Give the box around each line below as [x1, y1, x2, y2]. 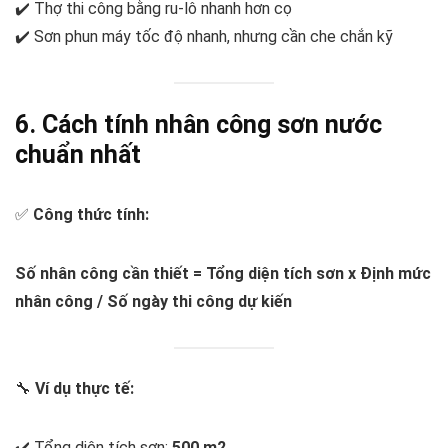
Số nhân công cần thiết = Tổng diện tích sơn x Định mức [15, 264, 431, 284]
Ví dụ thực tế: [35, 379, 134, 399]
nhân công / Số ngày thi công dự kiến [15, 292, 292, 312]
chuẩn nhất [15, 140, 141, 170]
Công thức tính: [33, 205, 149, 225]
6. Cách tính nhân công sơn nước [15, 110, 382, 140]
